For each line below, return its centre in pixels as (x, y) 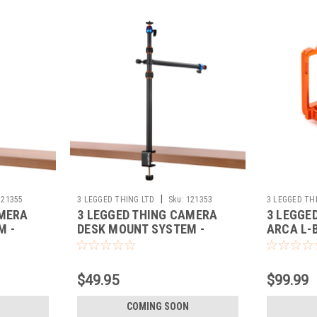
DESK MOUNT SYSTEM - (141, 229)
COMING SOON (157, 306)
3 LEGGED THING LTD (116, 199)
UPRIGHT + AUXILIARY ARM (151, 243)
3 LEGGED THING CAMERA (148, 214)
